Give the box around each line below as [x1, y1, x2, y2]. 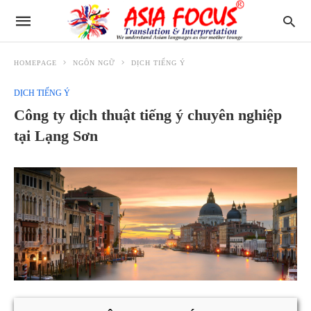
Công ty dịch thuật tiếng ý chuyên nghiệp [14, 106, 282, 124]
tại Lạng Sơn [14, 127, 98, 144]
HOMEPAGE [14, 59, 57, 67]
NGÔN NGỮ [73, 59, 115, 67]
